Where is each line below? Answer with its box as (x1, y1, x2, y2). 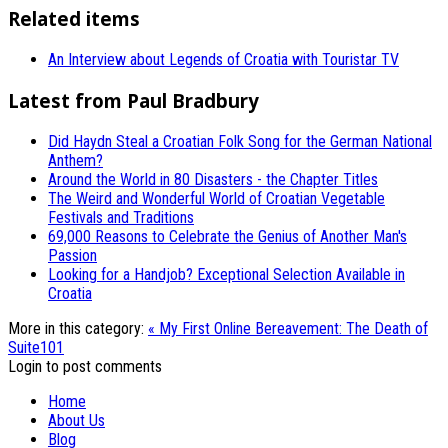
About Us (48, 410, 105, 430)
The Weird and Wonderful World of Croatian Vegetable (48, 188, 385, 208)
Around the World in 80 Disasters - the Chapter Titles (48, 169, 378, 189)
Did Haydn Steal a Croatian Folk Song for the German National (48, 131, 432, 151)
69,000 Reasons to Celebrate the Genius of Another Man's (48, 226, 407, 246)
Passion (48, 245, 97, 265)
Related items (8, 6, 140, 32)
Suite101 (8, 337, 64, 357)
